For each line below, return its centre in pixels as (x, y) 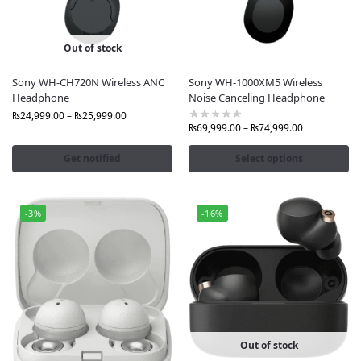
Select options (269, 159)
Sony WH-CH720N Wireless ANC (88, 82)
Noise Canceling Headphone (257, 97)
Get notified (92, 159)
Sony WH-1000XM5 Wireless (255, 82)
